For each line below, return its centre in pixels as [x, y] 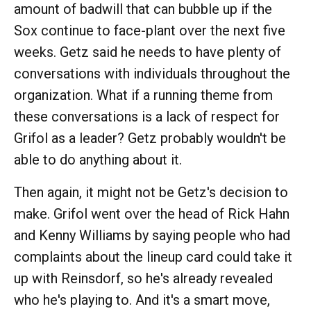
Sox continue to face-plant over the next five [150, 30]
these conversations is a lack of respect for [147, 116]
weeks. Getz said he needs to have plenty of [148, 52]
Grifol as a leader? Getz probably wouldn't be [150, 138]
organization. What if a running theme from [143, 95]
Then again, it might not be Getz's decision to [151, 192]
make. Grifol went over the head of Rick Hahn [152, 213]
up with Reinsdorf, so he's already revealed [143, 278]
